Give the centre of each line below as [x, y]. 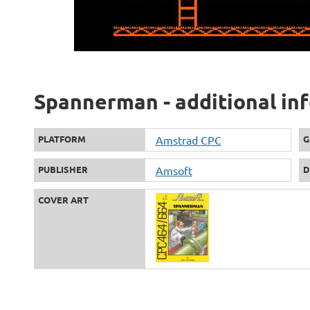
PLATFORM [62, 139]
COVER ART [63, 200]
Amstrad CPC [188, 140]
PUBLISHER [63, 169]
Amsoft [174, 170]
